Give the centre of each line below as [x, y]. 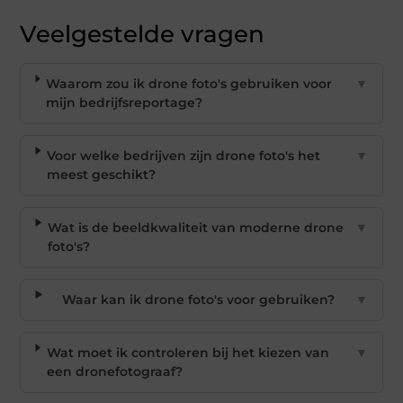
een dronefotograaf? [114, 371]
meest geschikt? [102, 174]
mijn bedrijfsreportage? [125, 102]
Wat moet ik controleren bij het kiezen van [188, 352]
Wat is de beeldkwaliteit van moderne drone [196, 227]
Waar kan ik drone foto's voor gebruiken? [198, 299]
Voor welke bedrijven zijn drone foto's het [184, 155]
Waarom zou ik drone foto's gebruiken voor [189, 83]
